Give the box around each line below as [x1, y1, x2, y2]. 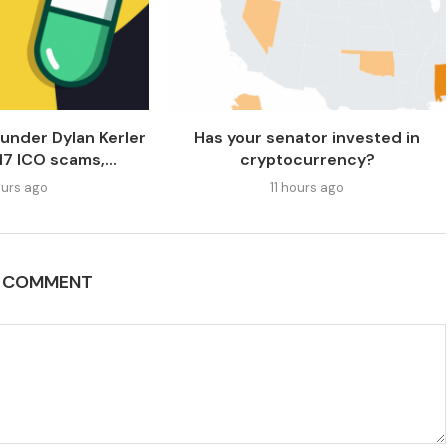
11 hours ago [270, 179, 345, 197]
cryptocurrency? [239, 149, 375, 171]
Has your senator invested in [194, 127, 421, 149]
